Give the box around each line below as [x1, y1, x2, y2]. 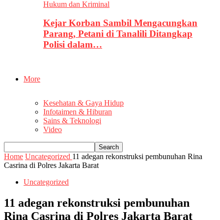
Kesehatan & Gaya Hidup [43, 99, 124, 108]
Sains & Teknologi [43, 116, 101, 125]
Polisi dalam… [43, 39, 102, 50]
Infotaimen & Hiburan [43, 108, 112, 116]
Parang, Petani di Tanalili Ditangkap [43, 28, 192, 39]
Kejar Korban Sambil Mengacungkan [43, 18, 197, 28]
